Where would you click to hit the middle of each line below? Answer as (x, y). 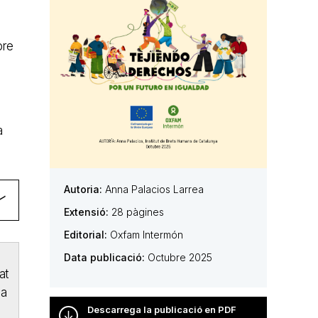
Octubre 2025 (178, 257)
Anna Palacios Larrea (153, 189)
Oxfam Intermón (145, 234)
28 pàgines (136, 212)
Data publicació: (104, 257)
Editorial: (85, 234)
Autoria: (83, 189)
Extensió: (86, 212)
